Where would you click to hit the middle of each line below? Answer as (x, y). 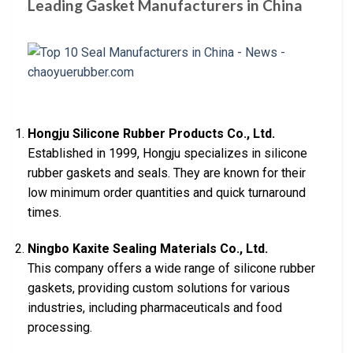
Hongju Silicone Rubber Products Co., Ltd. (151, 133)
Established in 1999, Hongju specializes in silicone (167, 153)
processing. (60, 327)
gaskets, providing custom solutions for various (159, 288)
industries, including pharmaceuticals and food (155, 307)
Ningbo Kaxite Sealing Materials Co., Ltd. (148, 248)
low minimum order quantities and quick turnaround (167, 192)
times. (45, 212)
